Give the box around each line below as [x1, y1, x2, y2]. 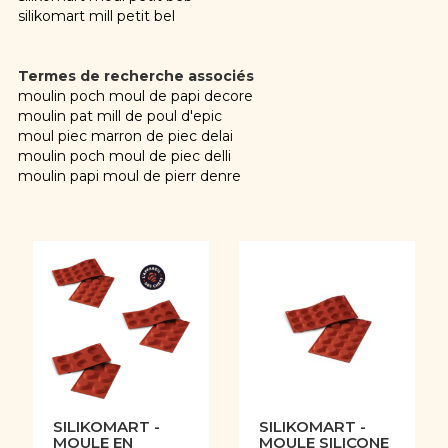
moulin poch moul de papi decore [17, 87, 253, 105]
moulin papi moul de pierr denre [17, 167, 241, 185]
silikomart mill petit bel [17, 7, 175, 25]
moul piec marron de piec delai [17, 127, 233, 145]
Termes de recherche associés [17, 67, 254, 85]
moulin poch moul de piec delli [17, 147, 231, 165]
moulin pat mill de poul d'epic [17, 107, 222, 125]
